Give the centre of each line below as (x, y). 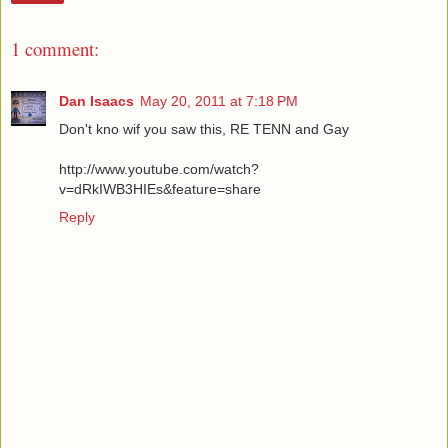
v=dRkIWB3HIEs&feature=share (160, 189)
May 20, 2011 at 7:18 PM (219, 101)
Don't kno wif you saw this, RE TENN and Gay (204, 129)
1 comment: (55, 48)
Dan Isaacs (96, 101)
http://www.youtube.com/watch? (159, 169)
